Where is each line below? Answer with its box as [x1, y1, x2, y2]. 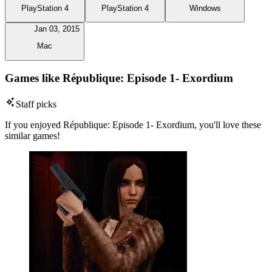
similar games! [5, 131, 60, 141]
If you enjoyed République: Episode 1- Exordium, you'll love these [5, 120, 261, 131]
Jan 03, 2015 [34, 24, 80, 33]
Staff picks [16, 99, 56, 110]
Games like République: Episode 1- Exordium [5, 72, 233, 85]
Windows [189, 3, 221, 13]
